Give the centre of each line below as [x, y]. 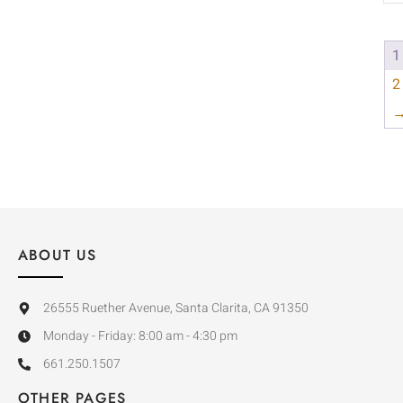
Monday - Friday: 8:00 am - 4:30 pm [140, 336]
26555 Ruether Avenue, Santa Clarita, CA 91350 [175, 309]
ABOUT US [58, 255]
